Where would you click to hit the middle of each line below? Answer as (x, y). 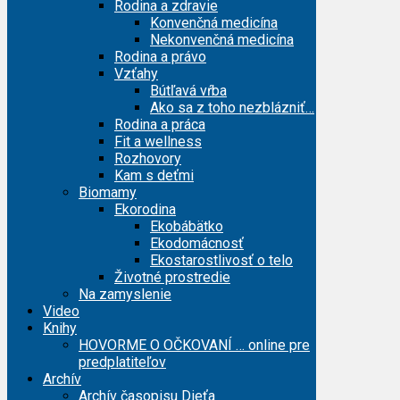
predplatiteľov (122, 362)
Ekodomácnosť (197, 244)
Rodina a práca (160, 125)
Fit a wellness (158, 142)
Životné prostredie (172, 278)
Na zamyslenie (125, 295)
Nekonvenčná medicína (222, 40)
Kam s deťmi (154, 176)
